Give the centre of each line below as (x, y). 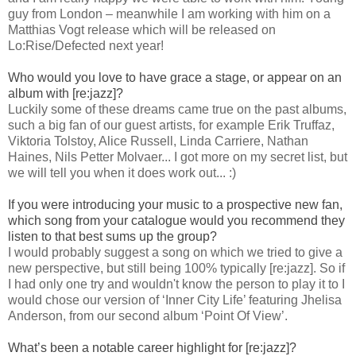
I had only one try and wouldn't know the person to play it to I (176, 284)
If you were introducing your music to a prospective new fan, (175, 205)
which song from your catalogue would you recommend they (176, 221)
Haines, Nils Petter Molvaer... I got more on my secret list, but (178, 157)
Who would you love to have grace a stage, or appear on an (175, 78)
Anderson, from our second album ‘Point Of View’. (148, 316)
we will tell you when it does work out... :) (122, 173)
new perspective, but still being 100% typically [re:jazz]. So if (176, 269)
